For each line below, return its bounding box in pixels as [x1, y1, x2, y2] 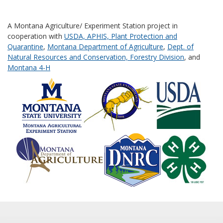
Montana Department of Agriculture [47, 41, 163, 51]
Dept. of [167, 41, 194, 51]
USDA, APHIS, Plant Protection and [64, 31, 177, 41]
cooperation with [7, 31, 64, 41]
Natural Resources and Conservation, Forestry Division [7, 52, 184, 62]
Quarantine [7, 41, 43, 51]
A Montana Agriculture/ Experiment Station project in [7, 20, 178, 30]
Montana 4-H [7, 62, 50, 72]
